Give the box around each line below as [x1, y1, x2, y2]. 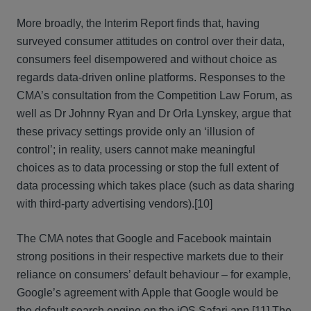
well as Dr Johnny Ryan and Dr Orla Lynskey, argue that [17, 108, 291, 119]
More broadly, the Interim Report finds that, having [17, 17, 260, 29]
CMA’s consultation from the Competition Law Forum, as [17, 90, 292, 101]
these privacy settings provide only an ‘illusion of [17, 126, 254, 137]
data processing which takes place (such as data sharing [17, 180, 294, 192]
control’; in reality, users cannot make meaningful [17, 144, 255, 155]
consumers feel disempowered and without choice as [17, 53, 277, 65]
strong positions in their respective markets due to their [17, 251, 283, 262]
